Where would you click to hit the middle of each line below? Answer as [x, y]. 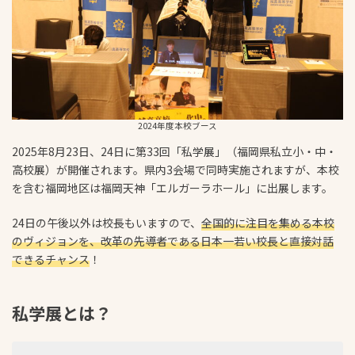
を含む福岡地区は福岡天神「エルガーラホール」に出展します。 [172, 187]
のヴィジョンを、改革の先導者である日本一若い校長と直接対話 [173, 240]
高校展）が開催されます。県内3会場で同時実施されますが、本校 [176, 169]
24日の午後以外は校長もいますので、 [107, 222]
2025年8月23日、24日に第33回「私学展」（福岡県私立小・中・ [174, 151]
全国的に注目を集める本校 [268, 222]
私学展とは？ [62, 313]
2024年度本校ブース [177, 125]
